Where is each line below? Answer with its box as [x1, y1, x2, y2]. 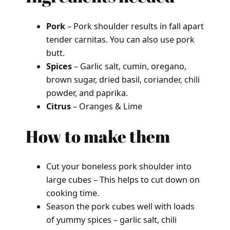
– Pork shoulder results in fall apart [65, 21, 204, 32]
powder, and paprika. [46, 87, 128, 99]
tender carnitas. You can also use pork [46, 34, 195, 46]
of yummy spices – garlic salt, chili [46, 214, 177, 225]
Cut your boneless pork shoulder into [46, 160, 191, 172]
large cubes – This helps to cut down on [46, 174, 200, 185]
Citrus [46, 101, 71, 112]
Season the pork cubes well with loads [46, 200, 195, 212]
